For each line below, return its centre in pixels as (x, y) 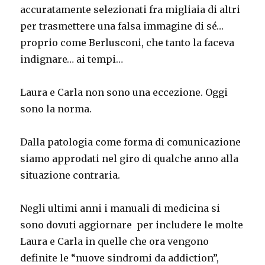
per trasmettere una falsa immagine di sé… (122, 26)
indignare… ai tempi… (72, 59)
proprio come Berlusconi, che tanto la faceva (127, 42)
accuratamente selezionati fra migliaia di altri (130, 9)
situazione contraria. (70, 175)
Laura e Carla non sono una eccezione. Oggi (124, 92)
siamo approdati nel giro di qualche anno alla (130, 158)
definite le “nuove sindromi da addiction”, (120, 258)
